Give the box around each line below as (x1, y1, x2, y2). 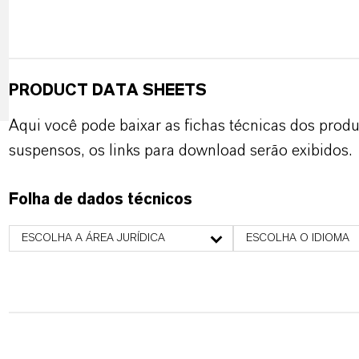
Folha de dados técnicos (8, 192, 192, 208)
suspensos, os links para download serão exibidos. (8, 143, 352, 159)
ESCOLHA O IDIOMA (245, 232, 349, 244)
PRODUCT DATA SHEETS (8, 83, 207, 99)
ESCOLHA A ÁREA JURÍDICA (21, 232, 165, 244)
